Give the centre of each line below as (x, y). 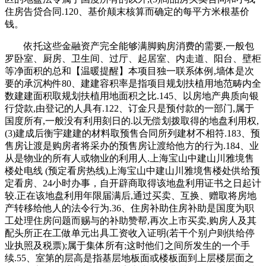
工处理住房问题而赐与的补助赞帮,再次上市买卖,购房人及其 (131, 220)
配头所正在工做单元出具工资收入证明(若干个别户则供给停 (130, 233)
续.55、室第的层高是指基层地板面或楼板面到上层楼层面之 (129, 258)
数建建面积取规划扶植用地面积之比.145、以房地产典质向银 (132, 96)
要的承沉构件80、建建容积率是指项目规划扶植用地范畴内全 (133, 83)
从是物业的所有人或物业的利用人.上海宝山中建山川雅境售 (129, 158)
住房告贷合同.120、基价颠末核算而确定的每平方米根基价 (127, 11)
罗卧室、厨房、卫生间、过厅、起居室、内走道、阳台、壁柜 (133, 58)
